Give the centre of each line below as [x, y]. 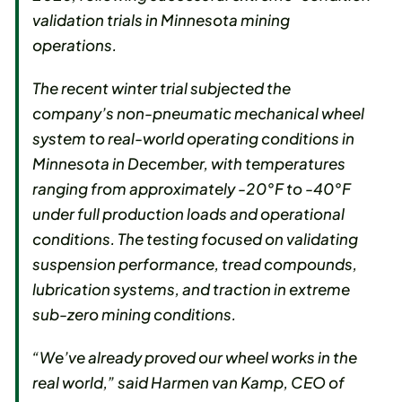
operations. [75, 45]
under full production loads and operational [189, 214]
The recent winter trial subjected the [162, 88]
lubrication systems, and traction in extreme [192, 289]
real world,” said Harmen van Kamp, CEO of [189, 383]
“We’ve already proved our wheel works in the [195, 358]
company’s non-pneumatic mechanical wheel [199, 114]
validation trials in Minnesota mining [162, 20]
